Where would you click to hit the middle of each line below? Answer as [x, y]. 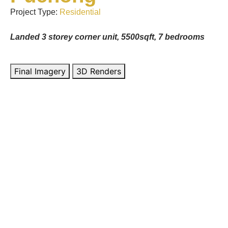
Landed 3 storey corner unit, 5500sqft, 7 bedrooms [107, 37]
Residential [80, 12]
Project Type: [35, 12]
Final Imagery [40, 71]
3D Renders [99, 71]
